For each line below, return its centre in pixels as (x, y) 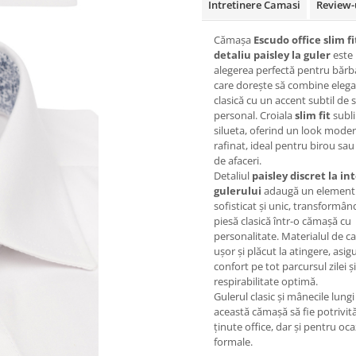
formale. (234, 342)
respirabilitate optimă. (266, 281)
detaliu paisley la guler (272, 55)
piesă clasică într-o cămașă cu (282, 221)
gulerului (238, 191)
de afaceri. (238, 161)
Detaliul (233, 176)
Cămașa (234, 40)
